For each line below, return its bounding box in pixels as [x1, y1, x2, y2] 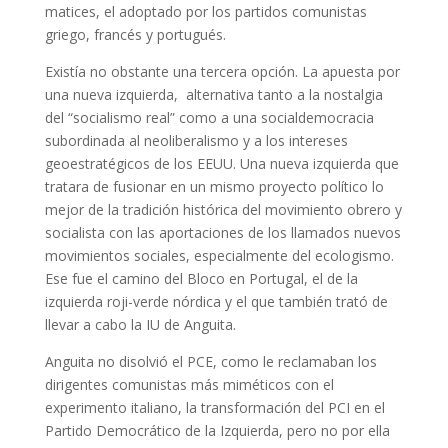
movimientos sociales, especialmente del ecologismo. [44, 246, 394, 265]
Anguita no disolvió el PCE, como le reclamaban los [44, 352, 377, 371]
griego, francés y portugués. [44, 25, 226, 44]
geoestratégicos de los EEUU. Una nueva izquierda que [44, 154, 399, 173]
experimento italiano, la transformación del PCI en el [44, 398, 385, 417]
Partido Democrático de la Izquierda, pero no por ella [44, 421, 390, 440]
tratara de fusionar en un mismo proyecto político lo [44, 177, 384, 196]
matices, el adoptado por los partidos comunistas [44, 2, 367, 21]
